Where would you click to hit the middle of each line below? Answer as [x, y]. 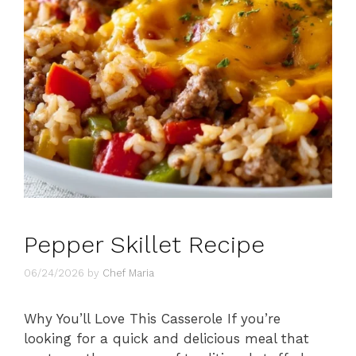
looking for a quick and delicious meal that [166, 339]
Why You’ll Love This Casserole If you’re [152, 319]
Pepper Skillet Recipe [144, 244]
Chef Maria [128, 273]
